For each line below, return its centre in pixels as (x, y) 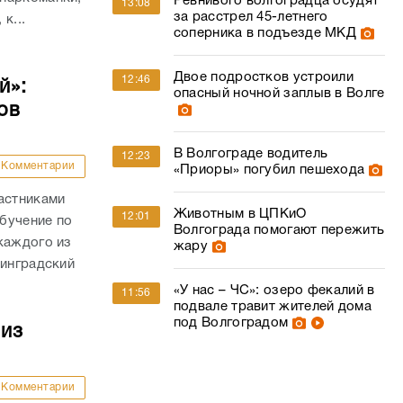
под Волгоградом (231, 323)
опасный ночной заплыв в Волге (279, 94)
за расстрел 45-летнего (251, 17)
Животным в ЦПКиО (240, 214)
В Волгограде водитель (251, 154)
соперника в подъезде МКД (265, 33)
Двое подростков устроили (264, 77)
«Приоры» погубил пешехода (269, 170)
